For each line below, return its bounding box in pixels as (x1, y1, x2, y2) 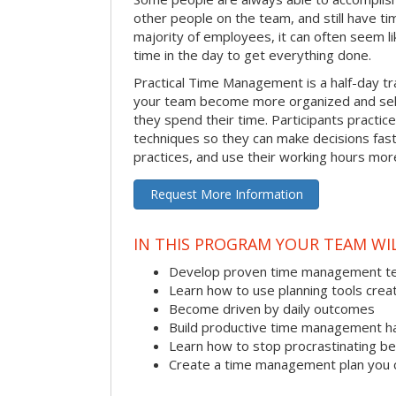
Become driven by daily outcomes (169, 300, 375, 318)
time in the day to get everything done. (133, 46, 371, 65)
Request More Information (149, 186, 303, 203)
